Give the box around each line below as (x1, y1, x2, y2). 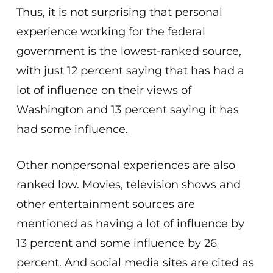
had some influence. (16, 122, 128, 136)
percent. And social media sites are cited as (16, 256, 254, 269)
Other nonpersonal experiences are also (16, 158, 235, 172)
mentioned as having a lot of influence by (16, 217, 244, 230)
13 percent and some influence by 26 (16, 236, 217, 250)
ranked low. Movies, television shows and (16, 178, 241, 191)
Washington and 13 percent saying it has (16, 103, 239, 116)
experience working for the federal (16, 25, 205, 38)
